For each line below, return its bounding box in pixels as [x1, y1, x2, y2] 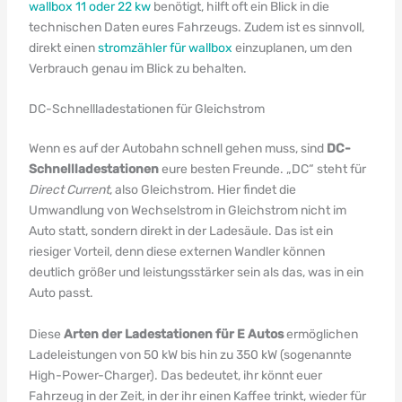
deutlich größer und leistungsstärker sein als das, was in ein [28, 265, 363, 281]
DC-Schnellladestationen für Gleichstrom [28, 101, 265, 118]
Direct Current [28, 182, 109, 198]
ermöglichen [283, 326, 358, 342]
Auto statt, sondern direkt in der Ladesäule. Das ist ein [28, 223, 333, 240]
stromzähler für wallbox [97, 40, 232, 56]
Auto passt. [28, 285, 93, 301]
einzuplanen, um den [232, 40, 352, 56]
